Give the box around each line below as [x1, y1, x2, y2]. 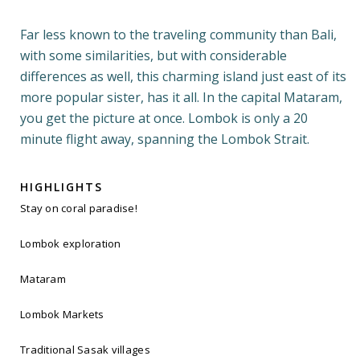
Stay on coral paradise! [20, 201, 137, 216]
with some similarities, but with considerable [20, 47, 287, 65]
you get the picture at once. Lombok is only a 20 [20, 109, 308, 128]
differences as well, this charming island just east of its [20, 67, 346, 86]
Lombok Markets [20, 307, 104, 322]
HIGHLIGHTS [20, 179, 103, 195]
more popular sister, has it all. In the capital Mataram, [20, 88, 342, 107]
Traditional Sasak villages [20, 342, 150, 358]
